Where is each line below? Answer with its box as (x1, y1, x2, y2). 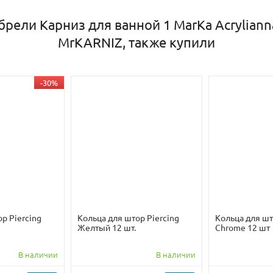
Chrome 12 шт (215, 222, 270, 233)
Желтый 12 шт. (77, 222, 136, 233)
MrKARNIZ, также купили (58, 34, 215, 51)
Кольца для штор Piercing (77, 212, 179, 224)
